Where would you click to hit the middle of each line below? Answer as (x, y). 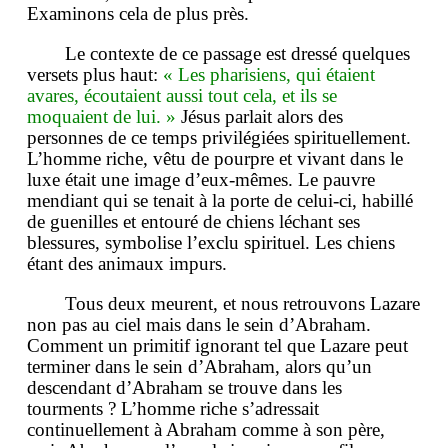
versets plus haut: (95, 75)
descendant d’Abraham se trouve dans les (184, 388)
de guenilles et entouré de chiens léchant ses (193, 222)
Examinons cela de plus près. (138, 14)
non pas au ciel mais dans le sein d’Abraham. (199, 325)
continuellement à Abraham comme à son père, (206, 430)
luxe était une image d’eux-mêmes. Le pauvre (201, 180)
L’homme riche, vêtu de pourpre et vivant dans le (215, 159)
